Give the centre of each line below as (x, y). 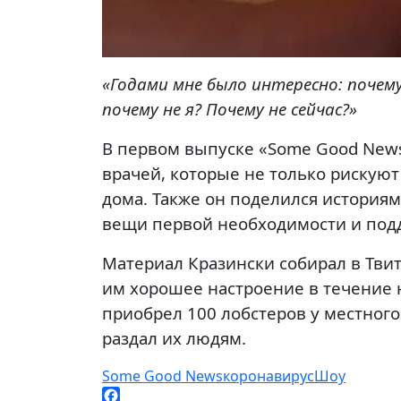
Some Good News (162, 376)
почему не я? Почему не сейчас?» (230, 109)
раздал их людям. (174, 338)
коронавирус (269, 376)
